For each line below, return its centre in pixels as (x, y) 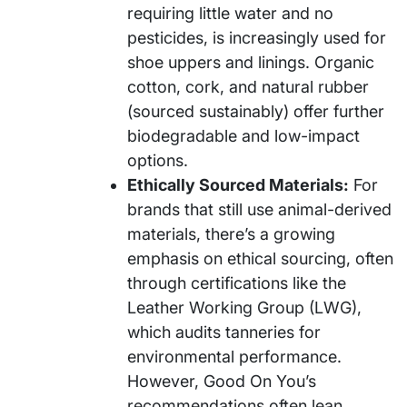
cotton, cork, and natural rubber (248, 86)
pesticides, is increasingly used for (257, 37)
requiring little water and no (230, 13)
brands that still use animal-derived (259, 209)
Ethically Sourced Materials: (238, 184)
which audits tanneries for (224, 332)
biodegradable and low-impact (243, 135)
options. (158, 160)
